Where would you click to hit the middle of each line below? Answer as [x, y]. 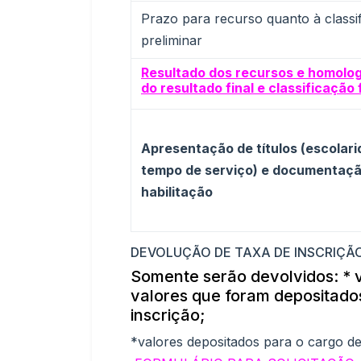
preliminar [172, 40]
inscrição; [168, 315]
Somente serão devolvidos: [234, 276]
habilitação [177, 192]
